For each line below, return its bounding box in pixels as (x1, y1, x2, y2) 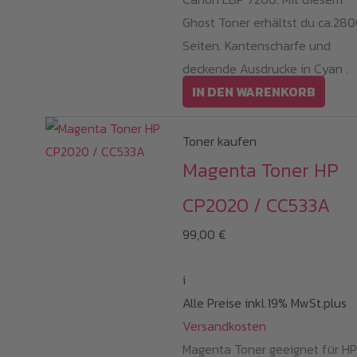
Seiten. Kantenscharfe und (182, 36, 331, 56)
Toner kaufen (182, 131, 257, 151)
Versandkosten (182, 316, 267, 336)
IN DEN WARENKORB (192, 82, 316, 102)
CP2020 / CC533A (182, 191, 331, 220)
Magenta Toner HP (182, 156, 339, 185)
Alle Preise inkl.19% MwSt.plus (182, 293, 347, 313)
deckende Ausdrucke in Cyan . (182, 59, 349, 79)
